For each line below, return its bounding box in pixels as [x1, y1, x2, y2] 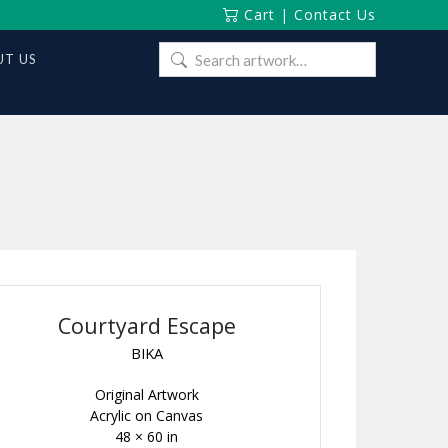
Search [158, 45, 202, 62]
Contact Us [294, 5, 376, 24]
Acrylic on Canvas [90, 406, 204, 426]
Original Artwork [94, 385, 199, 405]
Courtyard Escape [57, 311, 236, 340]
